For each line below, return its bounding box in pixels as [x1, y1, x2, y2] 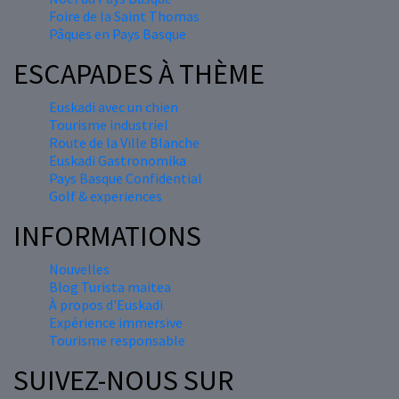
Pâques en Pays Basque [49, 25, 186, 44]
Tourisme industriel [49, 116, 168, 134]
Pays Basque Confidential [49, 169, 202, 188]
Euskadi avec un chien [49, 98, 178, 117]
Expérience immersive [49, 313, 183, 332]
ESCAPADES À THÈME [13, 56, 265, 93]
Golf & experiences [49, 187, 162, 206]
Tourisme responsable [49, 331, 185, 350]
